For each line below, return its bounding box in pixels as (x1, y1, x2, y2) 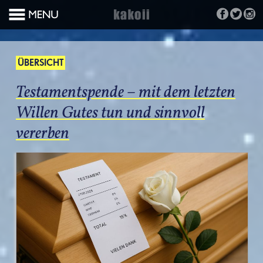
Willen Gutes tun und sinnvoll (16, 102, 205, 124)
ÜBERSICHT (18, 59, 63, 68)
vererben (16, 122, 69, 145)
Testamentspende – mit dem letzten (16, 81, 235, 104)
